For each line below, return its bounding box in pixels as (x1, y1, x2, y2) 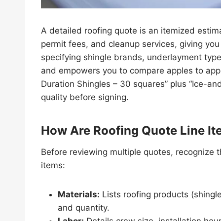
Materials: (58, 189, 100, 199)
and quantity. (58, 202, 110, 213)
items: (41, 160, 65, 170)
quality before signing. (41, 92, 129, 102)
